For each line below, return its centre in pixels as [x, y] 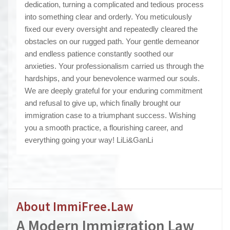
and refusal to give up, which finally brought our [103, 103]
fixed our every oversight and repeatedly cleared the [111, 29]
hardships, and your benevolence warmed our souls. [112, 79]
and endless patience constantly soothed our [99, 54]
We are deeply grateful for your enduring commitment [113, 91]
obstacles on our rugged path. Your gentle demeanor [112, 42]
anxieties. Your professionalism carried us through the [114, 66]
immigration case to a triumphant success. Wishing [110, 116]
